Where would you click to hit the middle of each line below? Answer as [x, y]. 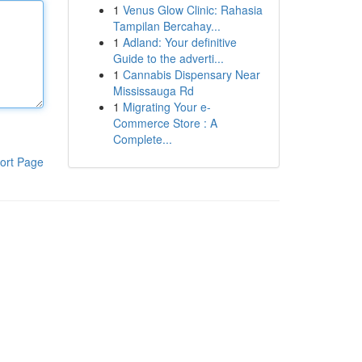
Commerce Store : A [165, 123]
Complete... [142, 139]
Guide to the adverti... [168, 58]
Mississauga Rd [153, 90]
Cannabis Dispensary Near [191, 74]
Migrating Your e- [166, 107]
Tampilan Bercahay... [166, 26]
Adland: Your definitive [179, 42]
